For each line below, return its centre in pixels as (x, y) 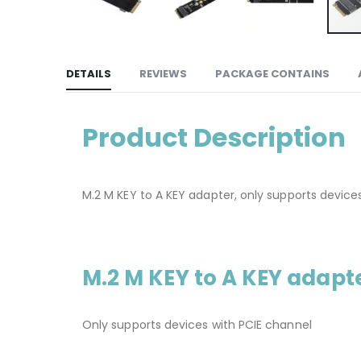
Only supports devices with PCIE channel (199, 325)
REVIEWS (163, 74)
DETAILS (89, 74)
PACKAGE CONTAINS (272, 74)
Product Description (217, 138)
